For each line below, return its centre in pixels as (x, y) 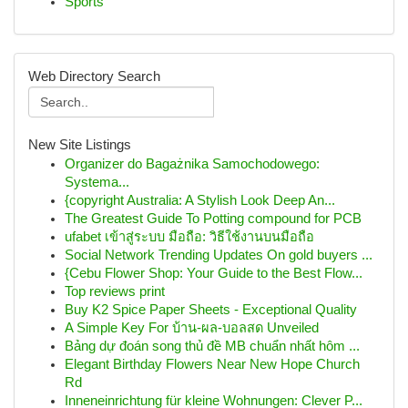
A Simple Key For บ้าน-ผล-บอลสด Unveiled (192, 328)
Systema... (97, 182)
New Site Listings (80, 145)
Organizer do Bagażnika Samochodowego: (192, 164)
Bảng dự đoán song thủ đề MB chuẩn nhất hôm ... (212, 346)
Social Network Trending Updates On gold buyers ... (219, 255)
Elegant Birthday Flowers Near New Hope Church (212, 364)
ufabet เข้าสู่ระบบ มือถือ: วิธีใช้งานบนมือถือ (189, 237)
